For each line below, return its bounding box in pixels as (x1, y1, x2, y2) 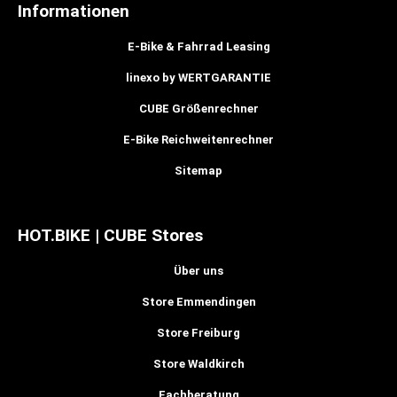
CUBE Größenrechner (138, 102, 259, 116)
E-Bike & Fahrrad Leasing (127, 40, 270, 54)
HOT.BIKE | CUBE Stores (18, 225, 203, 246)
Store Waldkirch (152, 357, 245, 371)
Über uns (174, 264, 223, 278)
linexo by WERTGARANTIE (126, 71, 271, 85)
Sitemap (175, 164, 222, 178)
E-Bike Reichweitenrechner (123, 133, 274, 147)
